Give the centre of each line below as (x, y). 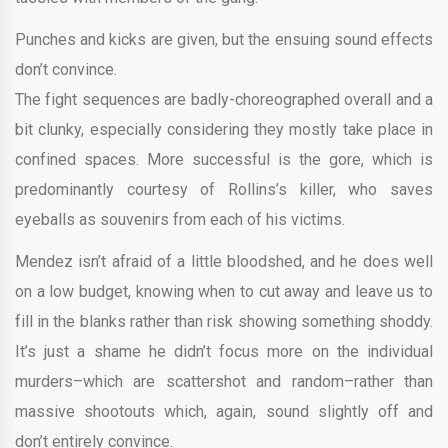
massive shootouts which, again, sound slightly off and (224, 411)
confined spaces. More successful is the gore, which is (224, 159)
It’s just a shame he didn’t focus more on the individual (224, 351)
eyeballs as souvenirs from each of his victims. (180, 219)
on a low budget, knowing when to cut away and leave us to (224, 291)
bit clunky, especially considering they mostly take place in (224, 129)
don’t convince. (66, 69)
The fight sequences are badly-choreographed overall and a (224, 99)
